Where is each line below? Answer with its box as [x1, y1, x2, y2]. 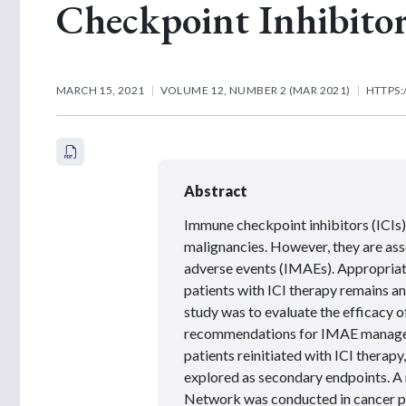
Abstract [184, 181, 247, 199]
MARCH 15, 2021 [56, 82, 145, 97]
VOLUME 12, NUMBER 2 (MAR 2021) [159, 82, 351, 97]
